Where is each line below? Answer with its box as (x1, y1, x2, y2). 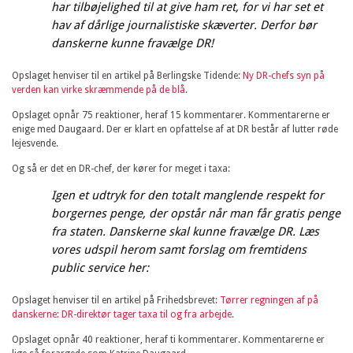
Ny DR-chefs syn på (243, 69, 325, 81)
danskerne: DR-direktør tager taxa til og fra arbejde (12, 308, 232, 320)
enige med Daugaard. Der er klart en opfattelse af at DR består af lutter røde (12, 123, 338, 135)
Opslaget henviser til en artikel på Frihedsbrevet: (12, 294, 220, 306)
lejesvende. (12, 137, 58, 149)
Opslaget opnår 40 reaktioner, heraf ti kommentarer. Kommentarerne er (12, 333, 325, 345)
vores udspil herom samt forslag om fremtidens (51, 242, 307, 257)
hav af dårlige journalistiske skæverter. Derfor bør (51, 17, 317, 32)
